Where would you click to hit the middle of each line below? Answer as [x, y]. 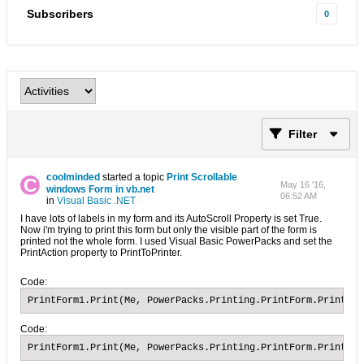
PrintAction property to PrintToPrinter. [101, 253]
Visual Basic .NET [97, 201]
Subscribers [60, 14]
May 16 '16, [303, 184]
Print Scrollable [202, 177]
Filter [303, 134]
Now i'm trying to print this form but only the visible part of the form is [169, 230]
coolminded [74, 177]
